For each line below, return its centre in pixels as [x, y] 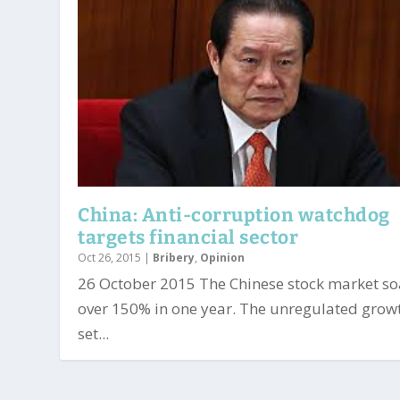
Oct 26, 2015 [110, 257]
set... [94, 333]
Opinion [223, 257]
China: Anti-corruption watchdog [234, 215]
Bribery [174, 257]
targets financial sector [188, 237]
